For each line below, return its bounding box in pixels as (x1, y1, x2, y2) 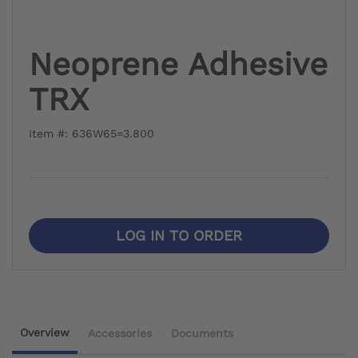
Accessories (88, 326, 152, 340)
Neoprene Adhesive (29, 45, 328, 83)
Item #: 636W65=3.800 (29, 126, 154, 140)
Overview (20, 325, 70, 339)
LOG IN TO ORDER (116, 226, 242, 244)
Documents (171, 326, 233, 340)
